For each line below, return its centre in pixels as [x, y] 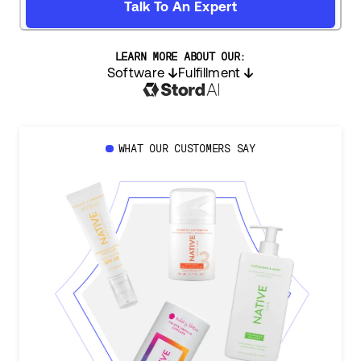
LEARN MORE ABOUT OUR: [180, 57]
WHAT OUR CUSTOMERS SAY [187, 149]
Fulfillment [209, 73]
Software [136, 73]
